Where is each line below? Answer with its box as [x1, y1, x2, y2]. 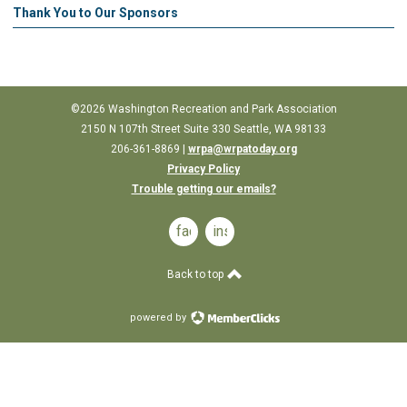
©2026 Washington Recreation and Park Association [70, 103, 337, 115]
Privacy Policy [167, 163, 240, 175]
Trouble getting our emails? [131, 183, 276, 195]
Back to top [166, 268, 226, 281]
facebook [176, 223, 236, 240]
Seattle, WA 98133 [231, 123, 326, 135]
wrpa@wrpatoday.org [187, 143, 297, 155]
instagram [213, 223, 275, 240]
